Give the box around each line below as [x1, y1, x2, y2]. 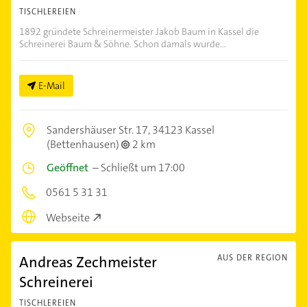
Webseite [46, 210, 90, 225]
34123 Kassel [152, 123, 214, 137]
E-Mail [38, 79, 65, 92]
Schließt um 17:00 [101, 160, 185, 175]
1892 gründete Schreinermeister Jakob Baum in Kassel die [19, 25, 259, 38]
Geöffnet [47, 160, 88, 175]
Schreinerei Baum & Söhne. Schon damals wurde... [19, 38, 226, 50]
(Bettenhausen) [47, 137, 121, 151]
